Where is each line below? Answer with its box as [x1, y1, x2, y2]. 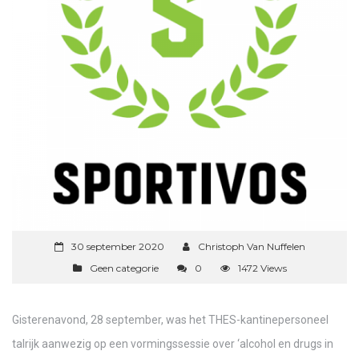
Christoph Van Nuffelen [197, 240, 305, 253]
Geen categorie [89, 262, 159, 275]
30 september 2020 [71, 240, 164, 253]
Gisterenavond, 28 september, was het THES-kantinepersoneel [12, 313, 329, 327]
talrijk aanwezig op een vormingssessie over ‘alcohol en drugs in [12, 337, 333, 351]
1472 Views [237, 262, 287, 275]
